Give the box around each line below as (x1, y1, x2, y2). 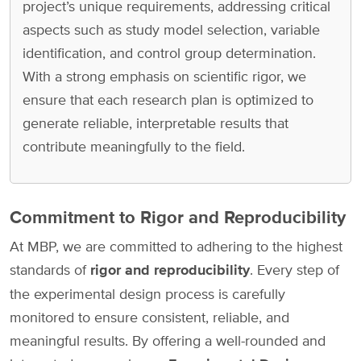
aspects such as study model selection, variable (23, 19, 320, 39)
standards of (10, 259, 90, 280)
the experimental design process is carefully (10, 283, 285, 304)
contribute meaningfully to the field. (23, 135, 245, 156)
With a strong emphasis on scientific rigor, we (23, 65, 306, 86)
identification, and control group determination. (23, 42, 316, 63)
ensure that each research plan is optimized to (23, 89, 313, 110)
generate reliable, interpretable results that (23, 112, 288, 133)
